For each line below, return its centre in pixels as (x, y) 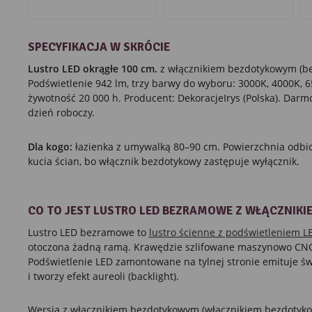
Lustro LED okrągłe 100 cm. (92, 69)
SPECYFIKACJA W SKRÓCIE (99, 47)
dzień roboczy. (61, 113)
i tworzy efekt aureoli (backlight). (103, 276)
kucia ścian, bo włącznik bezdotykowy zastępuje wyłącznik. (163, 161)
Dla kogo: (50, 146)
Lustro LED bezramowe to (88, 232)
